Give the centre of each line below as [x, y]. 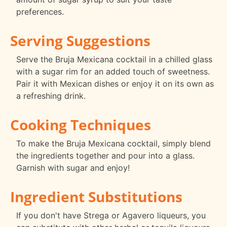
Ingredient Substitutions [96, 196]
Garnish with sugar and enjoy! [73, 167]
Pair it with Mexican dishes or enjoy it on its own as [115, 83]
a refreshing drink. [51, 96]
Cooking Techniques [81, 124]
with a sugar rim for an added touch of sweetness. [113, 71]
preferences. [40, 12]
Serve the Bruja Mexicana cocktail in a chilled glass [114, 59]
